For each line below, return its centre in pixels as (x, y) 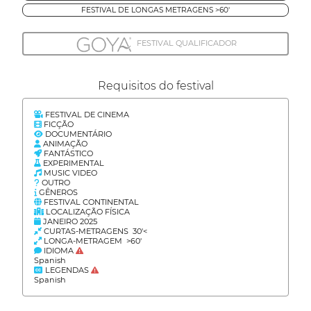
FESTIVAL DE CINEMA (86, 115)
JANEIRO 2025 (69, 222)
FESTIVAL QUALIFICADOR (185, 43)
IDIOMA (59, 251)
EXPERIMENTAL (73, 163)
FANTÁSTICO (67, 154)
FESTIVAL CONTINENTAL (90, 202)
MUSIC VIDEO (69, 173)
